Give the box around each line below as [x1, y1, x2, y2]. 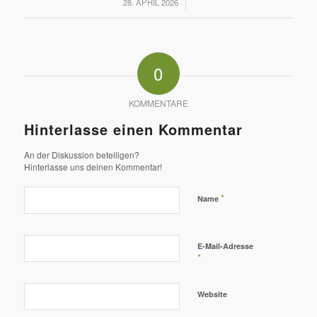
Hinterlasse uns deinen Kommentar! [23, 161, 162, 173]
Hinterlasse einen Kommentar [23, 119, 243, 140]
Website [197, 289, 227, 300]
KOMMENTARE [128, 97, 188, 110]
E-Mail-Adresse [197, 241, 253, 252]
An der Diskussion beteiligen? [23, 149, 139, 161]
